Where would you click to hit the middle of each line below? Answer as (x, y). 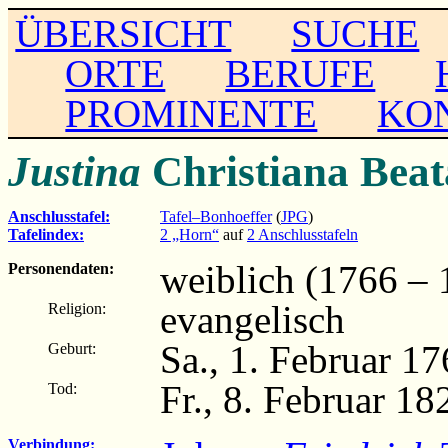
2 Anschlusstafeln (302, 234)
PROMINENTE (191, 113)
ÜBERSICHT (123, 33)
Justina (74, 171)
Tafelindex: (46, 234)
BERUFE (300, 73)
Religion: (77, 308)
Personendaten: (61, 268)
